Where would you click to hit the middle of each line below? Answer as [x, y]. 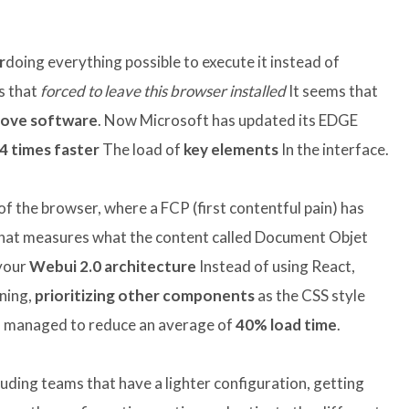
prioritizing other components [145, 296]
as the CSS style [310, 296]
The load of [142, 150]
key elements [231, 150]
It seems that [332, 91]
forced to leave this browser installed [163, 91]
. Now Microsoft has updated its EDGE [228, 121]
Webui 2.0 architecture [113, 267]
